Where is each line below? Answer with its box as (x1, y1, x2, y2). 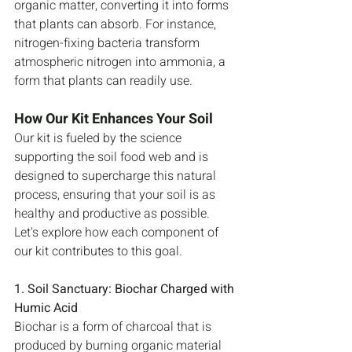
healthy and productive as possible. (14, 204, 213, 224)
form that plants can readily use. (14, 71, 192, 91)
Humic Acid (14, 299, 78, 318)
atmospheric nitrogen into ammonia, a (14, 53, 229, 72)
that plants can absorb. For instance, (14, 15, 219, 35)
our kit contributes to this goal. (14, 242, 182, 262)
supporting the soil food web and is (14, 148, 211, 167)
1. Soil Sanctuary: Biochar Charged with (14, 280, 237, 299)
